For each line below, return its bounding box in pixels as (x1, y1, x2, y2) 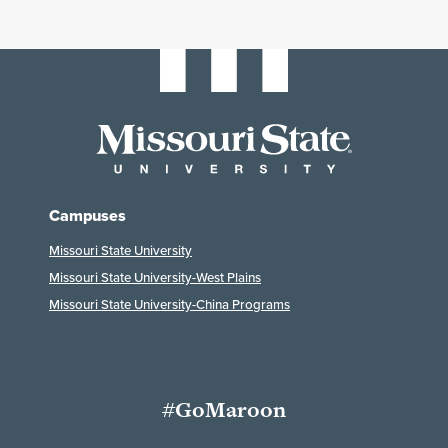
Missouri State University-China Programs (49, 295, 290, 315)
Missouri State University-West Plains (49, 268, 261, 288)
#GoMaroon (162, 394, 286, 426)
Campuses (49, 204, 126, 228)
